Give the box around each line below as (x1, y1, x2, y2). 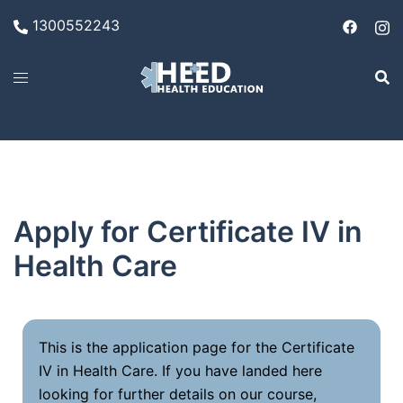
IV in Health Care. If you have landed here (39, 362, 322, 380)
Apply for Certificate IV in (13, 214, 363, 249)
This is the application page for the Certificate (39, 338, 354, 356)
